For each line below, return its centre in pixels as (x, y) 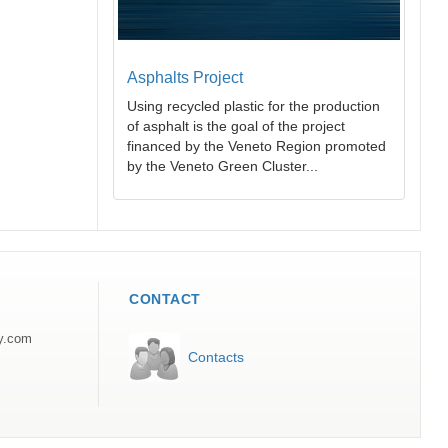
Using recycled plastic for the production (253, 106)
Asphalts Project (185, 78)
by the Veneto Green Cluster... (222, 166)
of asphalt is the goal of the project (236, 126)
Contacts (216, 357)
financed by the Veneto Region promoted (256, 146)
